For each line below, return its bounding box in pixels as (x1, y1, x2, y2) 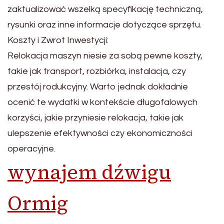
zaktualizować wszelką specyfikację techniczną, (7, 4, 203, 14)
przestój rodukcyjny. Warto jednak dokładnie (7, 82, 188, 91)
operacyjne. (7, 144, 55, 153)
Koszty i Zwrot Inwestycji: (7, 35, 108, 45)
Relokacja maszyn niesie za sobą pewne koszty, (7, 51, 202, 60)
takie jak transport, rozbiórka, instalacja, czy (7, 66, 186, 76)
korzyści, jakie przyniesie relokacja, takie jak (7, 113, 183, 122)
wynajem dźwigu (7, 158, 171, 185)
